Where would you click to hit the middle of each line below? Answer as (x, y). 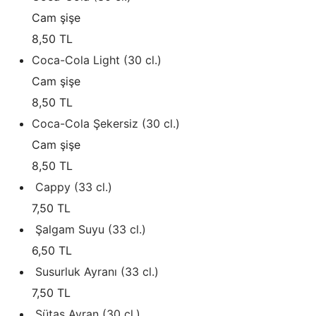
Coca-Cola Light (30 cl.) (97, 60)
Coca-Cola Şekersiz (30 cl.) (106, 124)
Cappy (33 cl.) (74, 187)
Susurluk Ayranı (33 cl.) (97, 272)
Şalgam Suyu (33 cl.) (91, 230)
